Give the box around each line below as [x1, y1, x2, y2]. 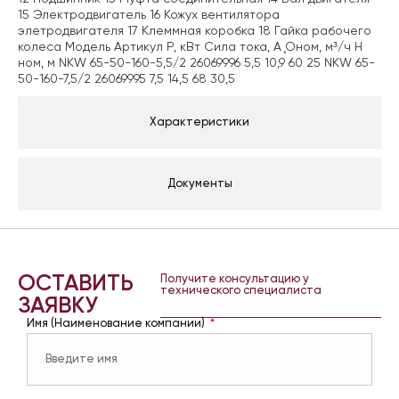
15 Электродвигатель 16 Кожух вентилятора [18, 9, 280, 22]
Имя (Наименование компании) [27, 318, 208, 330]
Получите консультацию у [159, 273, 309, 286]
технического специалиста [159, 285, 322, 297]
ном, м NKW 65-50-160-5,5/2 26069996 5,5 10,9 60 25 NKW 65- [18, 57, 375, 70]
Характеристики [150, 117, 249, 129]
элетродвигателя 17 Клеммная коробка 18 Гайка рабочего [18, 25, 371, 38]
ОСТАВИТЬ [18, 273, 134, 297]
